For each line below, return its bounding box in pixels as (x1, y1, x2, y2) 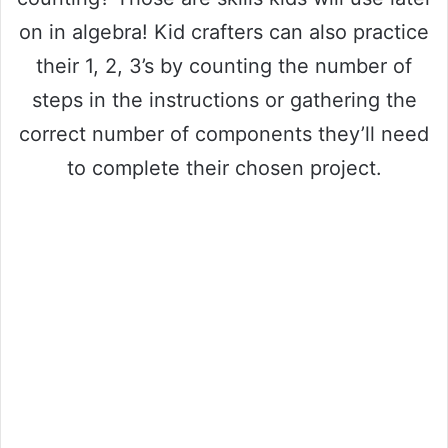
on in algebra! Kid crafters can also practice (19, 20, 429, 45)
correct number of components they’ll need (19, 122, 429, 147)
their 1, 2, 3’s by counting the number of (36, 54, 412, 79)
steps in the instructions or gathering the (31, 88, 417, 113)
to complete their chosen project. (66, 156, 382, 181)
